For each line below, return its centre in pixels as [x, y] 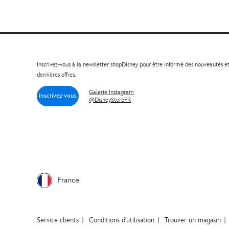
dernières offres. [56, 75]
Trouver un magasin [193, 220]
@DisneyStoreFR [110, 100]
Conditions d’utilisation [122, 220]
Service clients [58, 220]
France [68, 180]
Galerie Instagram [111, 92]
